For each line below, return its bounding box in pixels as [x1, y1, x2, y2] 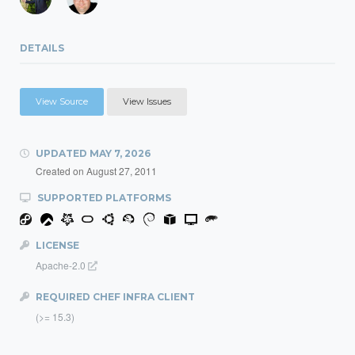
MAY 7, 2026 [90, 147, 151, 159]
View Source [36, 96, 88, 107]
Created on [36, 164, 86, 177]
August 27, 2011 [86, 164, 157, 177]
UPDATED [33, 147, 90, 159]
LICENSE [33, 239, 79, 251]
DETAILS [20, 42, 64, 54]
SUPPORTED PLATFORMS [35, 192, 171, 204]
